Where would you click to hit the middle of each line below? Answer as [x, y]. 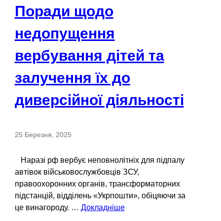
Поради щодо [64, 11]
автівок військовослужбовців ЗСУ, [77, 172]
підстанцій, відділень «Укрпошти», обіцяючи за [100, 196]
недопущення [65, 34]
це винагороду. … [48, 208]
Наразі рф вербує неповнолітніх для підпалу [99, 160]
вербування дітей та [89, 56]
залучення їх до [72, 78]
